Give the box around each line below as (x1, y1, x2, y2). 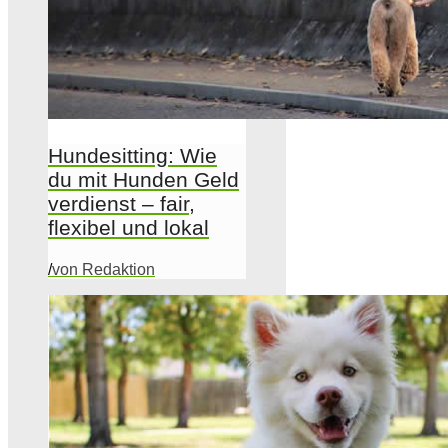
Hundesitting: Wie (48, 143, 217, 167)
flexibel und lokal (48, 215, 209, 239)
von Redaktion (52, 260, 155, 278)
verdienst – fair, (48, 191, 195, 215)
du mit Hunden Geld (48, 167, 239, 191)
